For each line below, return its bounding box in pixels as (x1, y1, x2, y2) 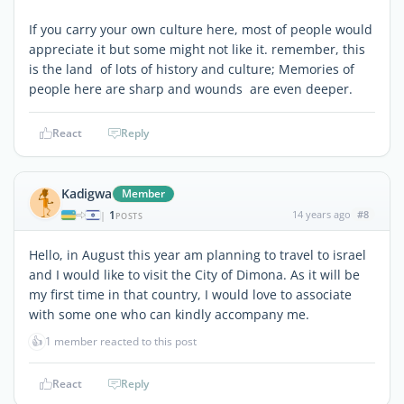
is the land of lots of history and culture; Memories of (29, 60, 354, 78)
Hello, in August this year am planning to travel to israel (29, 245, 366, 263)
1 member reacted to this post (45, 333, 197, 349)
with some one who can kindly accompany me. (29, 305, 309, 323)
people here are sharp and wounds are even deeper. (29, 79, 353, 97)
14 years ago (291, 207, 351, 221)
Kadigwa (61, 184, 112, 202)
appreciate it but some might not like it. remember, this (29, 40, 365, 58)
